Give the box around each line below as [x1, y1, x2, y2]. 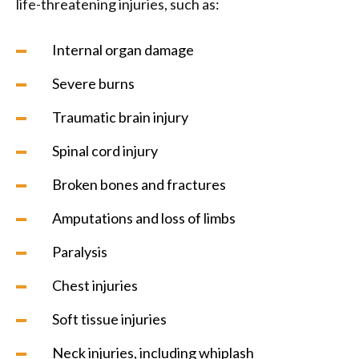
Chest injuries [52, 276, 138, 295]
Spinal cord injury [52, 142, 158, 160]
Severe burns [52, 75, 135, 93]
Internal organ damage [52, 41, 194, 59]
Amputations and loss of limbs [52, 209, 236, 228]
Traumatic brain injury [52, 108, 188, 127]
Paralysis [52, 243, 107, 261]
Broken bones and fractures [52, 175, 226, 194]
